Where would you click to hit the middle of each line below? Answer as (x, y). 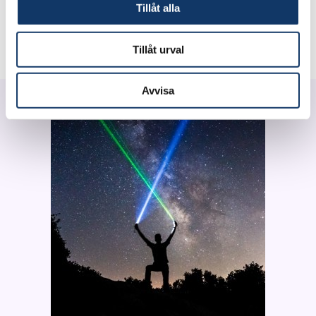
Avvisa (158, 90)
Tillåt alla (158, 8)
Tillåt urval (158, 49)
